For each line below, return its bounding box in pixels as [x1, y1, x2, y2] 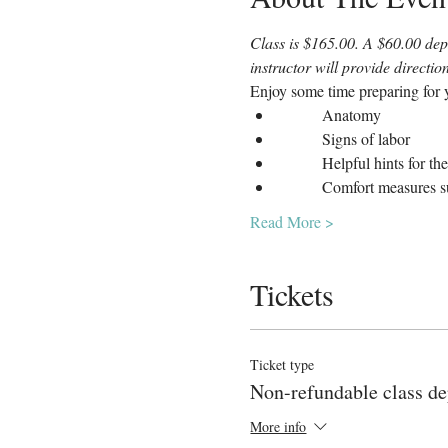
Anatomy [322, 103, 382, 125]
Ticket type [250, 354, 315, 374]
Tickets [250, 273, 335, 314]
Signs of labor [322, 127, 411, 149]
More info [250, 416, 307, 436]
